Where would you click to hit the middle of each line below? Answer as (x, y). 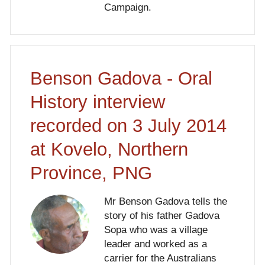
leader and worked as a (155, 244)
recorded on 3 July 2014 (128, 126)
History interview (97, 102)
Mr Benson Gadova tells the (165, 201)
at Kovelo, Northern (109, 150)
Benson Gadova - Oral (121, 79)
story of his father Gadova (161, 215)
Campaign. (127, 8)
